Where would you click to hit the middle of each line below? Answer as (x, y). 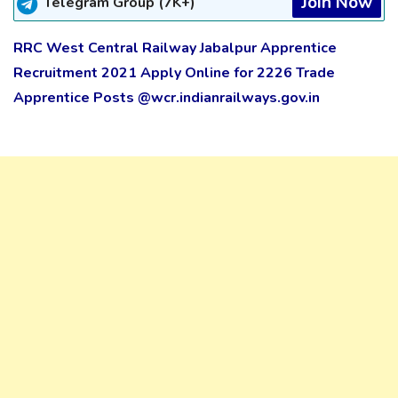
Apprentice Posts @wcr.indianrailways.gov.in (167, 98)
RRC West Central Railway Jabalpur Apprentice (175, 48)
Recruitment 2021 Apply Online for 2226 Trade (174, 73)
